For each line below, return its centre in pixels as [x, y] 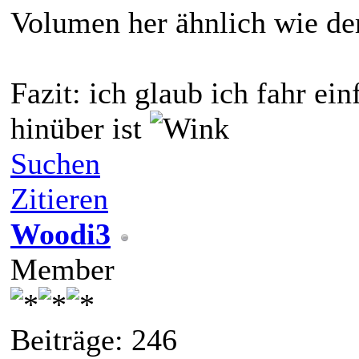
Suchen [55, 164]
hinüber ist [80, 129]
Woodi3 [61, 234]
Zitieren [59, 199]
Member [63, 270]
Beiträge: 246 [94, 340]
